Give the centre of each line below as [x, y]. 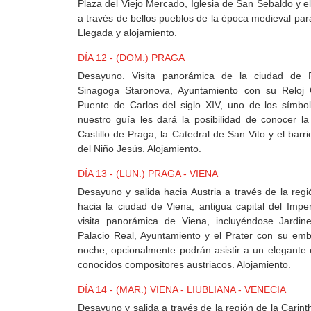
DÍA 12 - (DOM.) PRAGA [131, 58]
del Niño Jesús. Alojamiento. [140, 149]
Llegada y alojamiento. [127, 33]
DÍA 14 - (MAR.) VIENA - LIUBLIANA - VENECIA [182, 290]
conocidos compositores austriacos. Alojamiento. [184, 265]
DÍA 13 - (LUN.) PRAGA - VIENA [148, 174]
